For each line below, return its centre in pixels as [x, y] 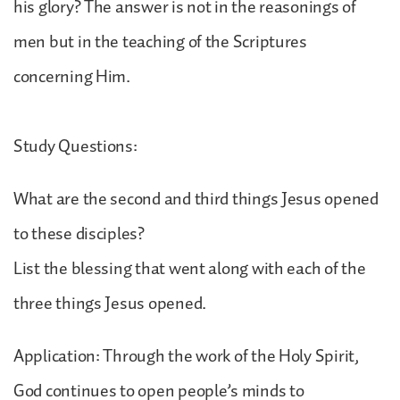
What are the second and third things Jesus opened [196, 199]
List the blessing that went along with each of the [190, 268]
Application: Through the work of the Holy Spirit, [186, 356]
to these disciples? [79, 233]
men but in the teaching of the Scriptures [160, 42]
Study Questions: [75, 146]
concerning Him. [72, 76]
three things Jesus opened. [110, 303]
